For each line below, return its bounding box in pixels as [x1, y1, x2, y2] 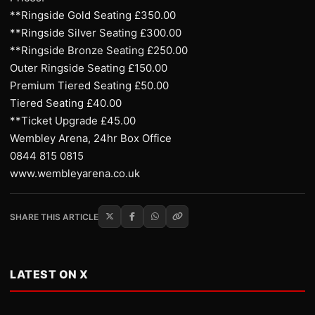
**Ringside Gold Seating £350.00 [10, 8, 176, 22]
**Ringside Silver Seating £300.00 [10, 26, 181, 39]
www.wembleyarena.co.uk [10, 167, 140, 180]
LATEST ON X [10, 267, 89, 281]
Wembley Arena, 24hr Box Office [10, 131, 172, 145]
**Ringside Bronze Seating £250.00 [10, 44, 188, 57]
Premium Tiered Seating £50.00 [10, 79, 169, 92]
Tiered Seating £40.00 [10, 96, 122, 110]
